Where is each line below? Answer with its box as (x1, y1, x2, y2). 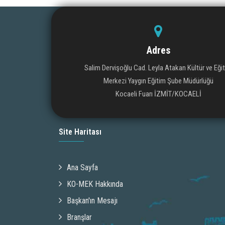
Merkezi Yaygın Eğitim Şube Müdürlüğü (103, 76, 213, 85)
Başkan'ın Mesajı (67, 195, 118, 205)
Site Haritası (59, 127, 101, 137)
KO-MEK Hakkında (67, 179, 123, 189)
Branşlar (67, 212, 92, 222)
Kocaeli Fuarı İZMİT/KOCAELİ (115, 89, 201, 98)
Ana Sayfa (67, 162, 98, 172)
